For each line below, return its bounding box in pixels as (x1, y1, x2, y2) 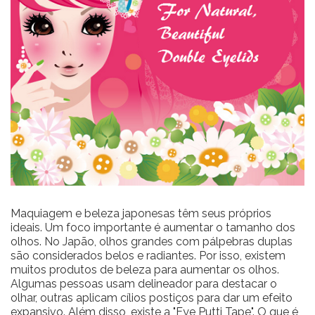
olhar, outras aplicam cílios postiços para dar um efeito (11, 290, 292, 304)
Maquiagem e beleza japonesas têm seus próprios (11, 206, 271, 220)
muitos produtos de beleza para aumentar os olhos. (11, 262, 279, 276)
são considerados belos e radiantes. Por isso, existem (11, 248, 285, 262)
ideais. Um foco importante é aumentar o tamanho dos (11, 220, 295, 234)
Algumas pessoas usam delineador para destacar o (11, 276, 277, 290)
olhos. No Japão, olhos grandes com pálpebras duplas (11, 234, 292, 248)
